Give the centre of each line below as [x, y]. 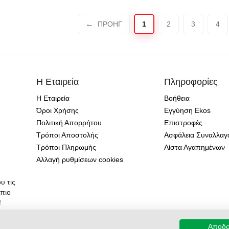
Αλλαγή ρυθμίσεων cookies [80, 160]
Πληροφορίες [191, 82]
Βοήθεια [177, 98]
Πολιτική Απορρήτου [69, 123]
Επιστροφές [184, 123]
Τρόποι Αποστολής [67, 135]
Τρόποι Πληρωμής [66, 147]
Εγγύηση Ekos [188, 111]
